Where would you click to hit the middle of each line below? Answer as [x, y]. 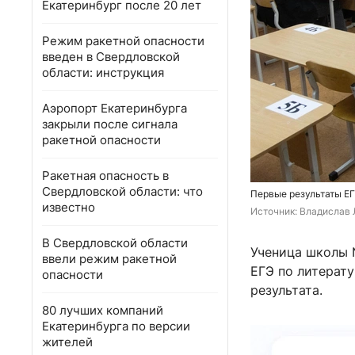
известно [69, 207]
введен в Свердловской [111, 57]
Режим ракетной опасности [123, 41]
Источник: [275, 212]
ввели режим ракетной [109, 259]
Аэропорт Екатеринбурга [115, 108]
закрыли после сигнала [110, 124]
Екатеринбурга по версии [116, 326]
